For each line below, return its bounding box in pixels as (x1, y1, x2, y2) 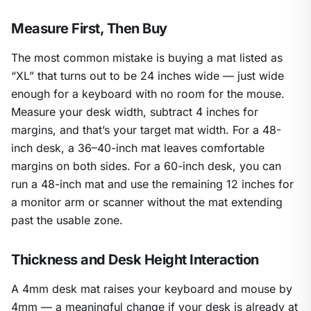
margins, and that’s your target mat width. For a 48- (11, 123, 281, 137)
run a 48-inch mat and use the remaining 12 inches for (11, 177, 294, 192)
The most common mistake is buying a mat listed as (11, 51, 283, 65)
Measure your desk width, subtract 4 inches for (11, 105, 258, 119)
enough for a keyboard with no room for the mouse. (11, 87, 285, 101)
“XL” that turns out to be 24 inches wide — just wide (11, 69, 284, 83)
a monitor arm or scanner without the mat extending (11, 195, 283, 210)
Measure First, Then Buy (11, 20, 167, 37)
